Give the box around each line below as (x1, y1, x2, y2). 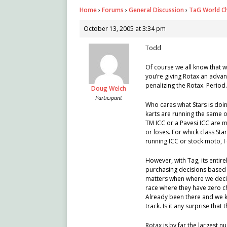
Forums (102, 6, 124, 15)
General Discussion (129, 6, 184, 15)
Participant (95, 94, 122, 102)
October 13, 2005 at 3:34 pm (84, 24, 166, 33)
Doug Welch (91, 84, 126, 93)
